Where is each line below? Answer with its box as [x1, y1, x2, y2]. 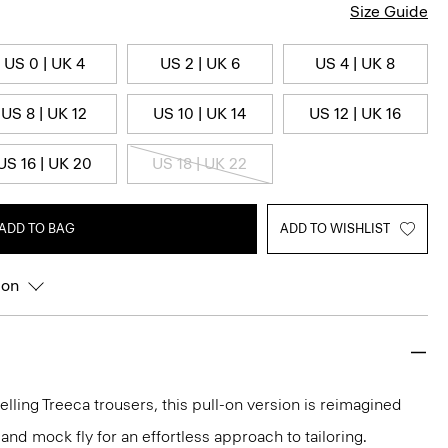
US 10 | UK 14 [153, 104, 247, 123]
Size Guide [350, 2, 428, 21]
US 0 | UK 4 [3, 54, 85, 73]
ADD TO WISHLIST [280, 221, 390, 236]
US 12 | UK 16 [309, 104, 402, 123]
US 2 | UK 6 [159, 54, 240, 73]
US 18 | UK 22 [152, 154, 248, 173]
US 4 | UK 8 [315, 54, 396, 73]
